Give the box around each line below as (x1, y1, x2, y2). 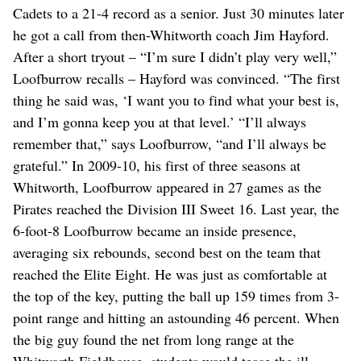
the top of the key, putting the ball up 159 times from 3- (13, 285, 339, 305)
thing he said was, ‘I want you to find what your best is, (13, 89, 339, 110)
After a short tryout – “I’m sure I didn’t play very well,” (13, 46, 337, 66)
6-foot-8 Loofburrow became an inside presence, (13, 220, 297, 240)
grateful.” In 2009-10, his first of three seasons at (13, 155, 301, 175)
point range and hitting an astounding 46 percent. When (13, 307, 339, 327)
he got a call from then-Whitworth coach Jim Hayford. (13, 24, 330, 44)
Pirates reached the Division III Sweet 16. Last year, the (13, 198, 339, 218)
